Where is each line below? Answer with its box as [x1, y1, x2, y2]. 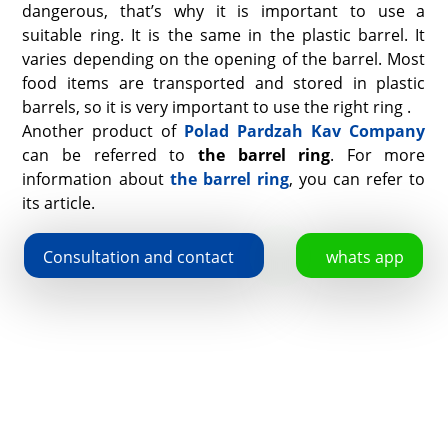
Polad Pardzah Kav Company [184, 119, 426, 142]
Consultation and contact [43, 245, 235, 268]
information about [22, 167, 170, 190]
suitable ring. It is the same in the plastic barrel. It [22, 23, 426, 46]
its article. [22, 191, 96, 214]
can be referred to [22, 143, 198, 166]
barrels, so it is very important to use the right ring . [22, 95, 412, 118]
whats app [326, 245, 405, 268]
